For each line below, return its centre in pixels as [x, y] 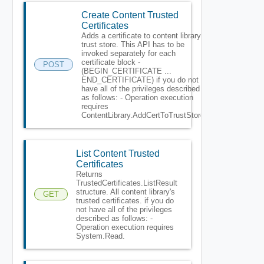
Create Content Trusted [130, 15]
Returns [89, 174]
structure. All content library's [125, 192]
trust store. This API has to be [133, 44]
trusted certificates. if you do [125, 200]
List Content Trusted [118, 153]
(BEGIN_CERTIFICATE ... [126, 71]
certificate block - [110, 62]
